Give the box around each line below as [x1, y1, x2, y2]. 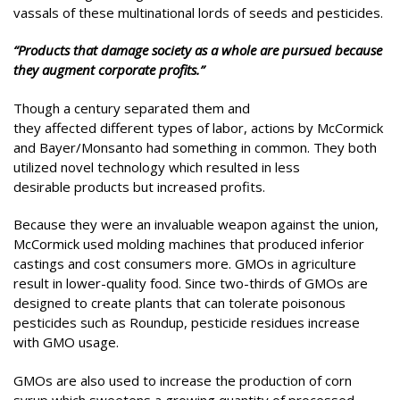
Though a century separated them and [13, 98, 250, 117]
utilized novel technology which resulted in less [13, 157, 300, 176]
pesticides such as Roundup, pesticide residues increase [13, 313, 360, 331]
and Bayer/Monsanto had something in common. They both [13, 137, 377, 156]
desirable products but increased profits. [13, 177, 265, 196]
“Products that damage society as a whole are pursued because [13, 41, 382, 59]
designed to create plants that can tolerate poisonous [13, 294, 346, 312]
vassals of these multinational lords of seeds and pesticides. [13, 3, 383, 21]
